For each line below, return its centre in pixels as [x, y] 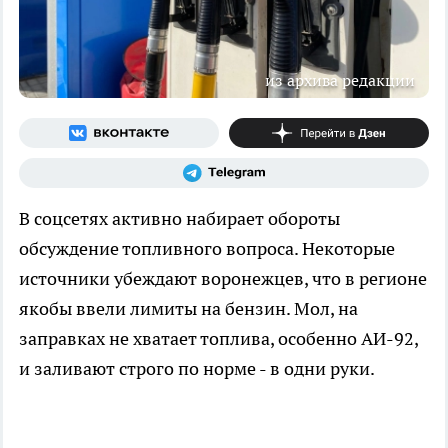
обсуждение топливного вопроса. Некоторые [207, 248]
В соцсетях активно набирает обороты [179, 218]
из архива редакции [340, 79]
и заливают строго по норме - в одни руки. [197, 368]
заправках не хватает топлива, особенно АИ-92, [218, 338]
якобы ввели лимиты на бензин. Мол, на [188, 308]
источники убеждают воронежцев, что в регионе [223, 278]
